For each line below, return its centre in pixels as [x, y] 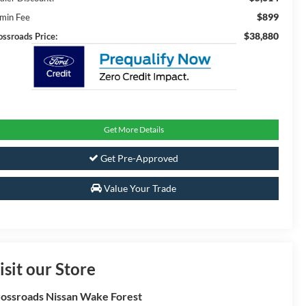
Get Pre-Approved [138, 158]
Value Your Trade [139, 189]
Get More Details [134, 130]
